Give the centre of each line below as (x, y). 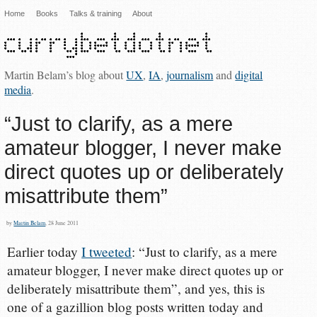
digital (249, 74)
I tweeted (107, 252)
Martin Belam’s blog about (65, 74)
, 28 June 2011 (62, 223)
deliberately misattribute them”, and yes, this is (136, 289)
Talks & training (95, 13)
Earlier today (45, 252)
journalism (190, 74)
